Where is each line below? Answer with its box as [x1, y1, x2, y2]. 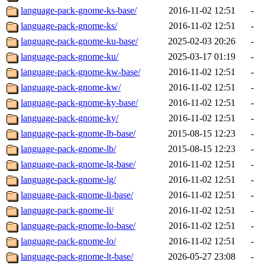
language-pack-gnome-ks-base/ [21, 5, 137, 16]
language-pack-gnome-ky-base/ [21, 98, 138, 108]
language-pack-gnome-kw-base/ [21, 67, 140, 77]
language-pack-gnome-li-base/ [21, 190, 133, 201]
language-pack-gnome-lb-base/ [21, 128, 135, 139]
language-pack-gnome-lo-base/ [21, 221, 135, 231]
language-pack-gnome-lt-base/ [21, 251, 133, 262]
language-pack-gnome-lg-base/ [21, 159, 135, 170]
